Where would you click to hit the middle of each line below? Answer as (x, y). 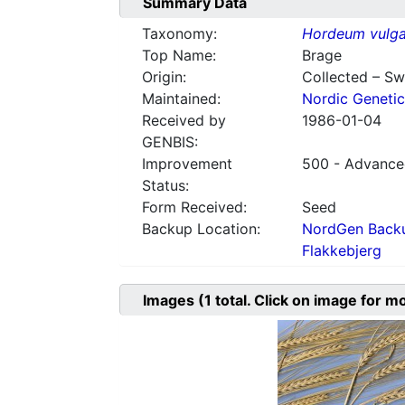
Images (170, 301)
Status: (165, 186)
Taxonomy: (179, 34)
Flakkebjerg (341, 251)
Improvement (187, 164)
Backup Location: (201, 229)
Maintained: (181, 99)
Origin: (164, 77)
